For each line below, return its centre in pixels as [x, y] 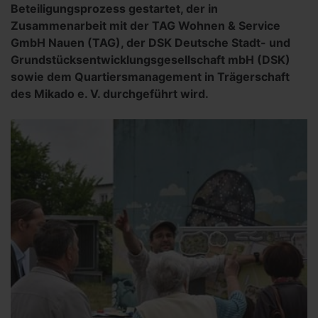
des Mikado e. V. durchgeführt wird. [110, 94]
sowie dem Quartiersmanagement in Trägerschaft [150, 77]
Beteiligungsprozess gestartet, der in [114, 9]
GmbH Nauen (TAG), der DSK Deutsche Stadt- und [150, 43]
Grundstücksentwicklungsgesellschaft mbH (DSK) [150, 60]
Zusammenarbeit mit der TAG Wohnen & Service [146, 26]
